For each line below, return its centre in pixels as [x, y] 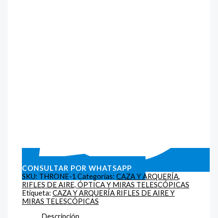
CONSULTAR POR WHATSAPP [77, 168]
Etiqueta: [37, 193]
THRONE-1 [58, 176]
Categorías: [97, 176]
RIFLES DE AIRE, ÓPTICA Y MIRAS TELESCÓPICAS [106, 184]
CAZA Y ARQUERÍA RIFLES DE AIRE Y [114, 193]
